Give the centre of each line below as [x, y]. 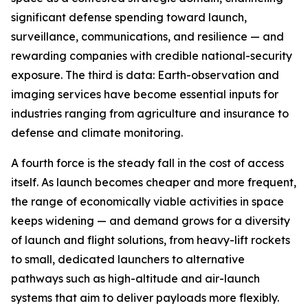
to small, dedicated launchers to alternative [128, 259]
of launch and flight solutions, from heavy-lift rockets [151, 240]
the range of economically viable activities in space [147, 201]
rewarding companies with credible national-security [152, 56]
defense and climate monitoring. [97, 133]
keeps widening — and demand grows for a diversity [151, 221]
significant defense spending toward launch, [129, 17]
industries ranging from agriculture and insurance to [150, 113]
